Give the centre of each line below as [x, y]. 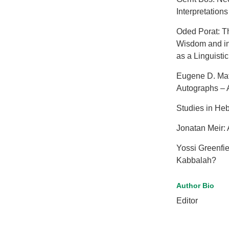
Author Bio [195, 186]
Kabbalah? [196, 160]
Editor [187, 201]
